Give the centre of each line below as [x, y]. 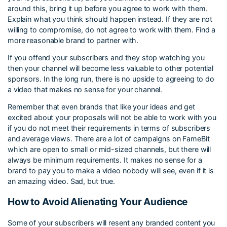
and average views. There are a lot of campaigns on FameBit [109, 138]
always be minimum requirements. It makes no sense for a [105, 160]
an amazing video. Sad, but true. [62, 181]
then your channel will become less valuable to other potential [111, 68]
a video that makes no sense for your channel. [85, 89]
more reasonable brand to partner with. [73, 41]
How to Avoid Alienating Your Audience [98, 201]
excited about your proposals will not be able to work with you [112, 117]
